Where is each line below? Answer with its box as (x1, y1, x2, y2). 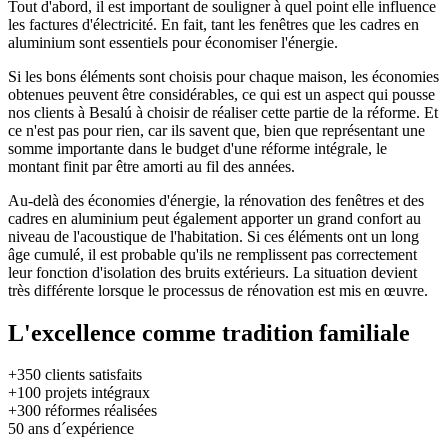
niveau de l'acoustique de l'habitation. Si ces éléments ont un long (8, 227, 419, 245)
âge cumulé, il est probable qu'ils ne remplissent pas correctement (8, 245, 417, 263)
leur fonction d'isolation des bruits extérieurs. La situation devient (8, 263, 417, 281)
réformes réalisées (41, 402, 157, 420)
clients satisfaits (41, 366, 142, 384)
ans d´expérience (24, 420, 134, 438)
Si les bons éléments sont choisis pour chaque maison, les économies (8, 67, 439, 85)
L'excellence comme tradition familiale (8, 319, 410, 346)
